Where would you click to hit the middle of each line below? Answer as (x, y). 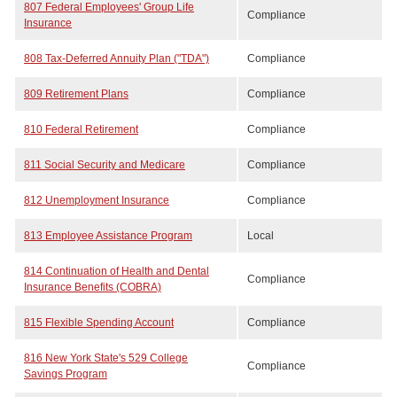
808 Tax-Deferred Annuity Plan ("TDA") (117, 58)
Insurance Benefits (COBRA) (93, 287)
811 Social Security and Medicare (105, 165)
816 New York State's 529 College (106, 358)
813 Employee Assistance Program (108, 236)
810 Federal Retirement (81, 129)
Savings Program (66, 374)
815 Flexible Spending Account (99, 323)
